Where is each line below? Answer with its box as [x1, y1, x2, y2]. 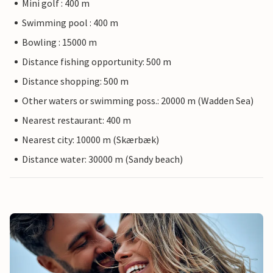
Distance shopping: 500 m [22, 75, 129, 88]
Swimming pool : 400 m [22, 16, 118, 29]
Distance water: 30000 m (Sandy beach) [22, 153, 183, 166]
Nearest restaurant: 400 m [22, 114, 131, 127]
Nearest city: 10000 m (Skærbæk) [22, 133, 159, 146]
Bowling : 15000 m [22, 36, 97, 49]
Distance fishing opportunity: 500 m [22, 55, 171, 68]
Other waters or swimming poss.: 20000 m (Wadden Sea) [22, 94, 253, 107]
